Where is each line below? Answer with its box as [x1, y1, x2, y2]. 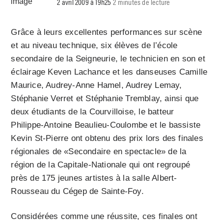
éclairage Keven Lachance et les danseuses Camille [11, 67, 208, 77]
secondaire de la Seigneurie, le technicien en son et [11, 54, 205, 63]
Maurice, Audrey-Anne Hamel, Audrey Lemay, [11, 80, 182, 90]
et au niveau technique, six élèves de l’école [11, 40, 178, 50]
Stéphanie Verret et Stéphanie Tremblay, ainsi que [11, 93, 199, 103]
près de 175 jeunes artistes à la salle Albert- [11, 173, 177, 183]
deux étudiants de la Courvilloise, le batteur [11, 107, 174, 116]
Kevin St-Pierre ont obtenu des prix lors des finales [11, 133, 203, 143]
